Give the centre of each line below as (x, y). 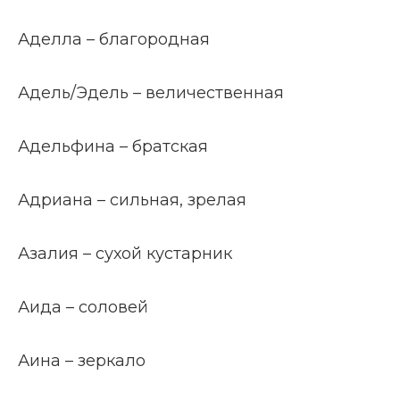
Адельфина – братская (113, 146)
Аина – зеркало (82, 361)
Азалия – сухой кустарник (125, 254)
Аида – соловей (83, 307)
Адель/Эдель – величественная (151, 93)
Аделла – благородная (114, 39)
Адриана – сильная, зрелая (132, 200)
